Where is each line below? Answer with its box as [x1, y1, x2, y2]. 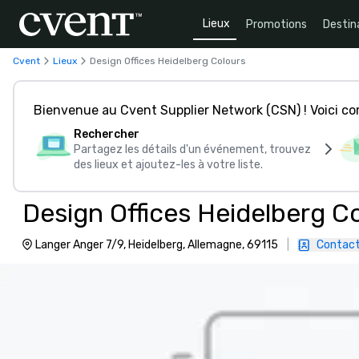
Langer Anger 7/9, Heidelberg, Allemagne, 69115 [35, 238, 278, 252]
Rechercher [74, 127, 139, 141]
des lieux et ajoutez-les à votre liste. [74, 158, 263, 171]
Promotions [246, 17, 307, 31]
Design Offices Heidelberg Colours [90, 54, 246, 67]
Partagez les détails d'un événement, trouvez [74, 143, 311, 156]
